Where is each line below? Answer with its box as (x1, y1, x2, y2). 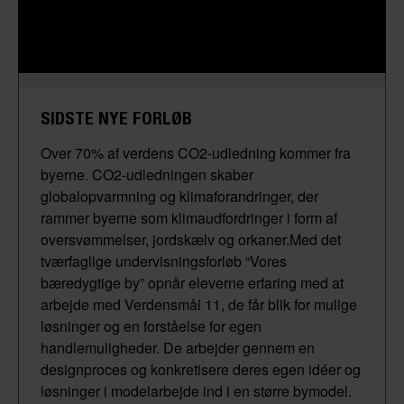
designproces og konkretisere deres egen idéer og (41, 358, 361, 380)
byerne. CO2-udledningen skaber (41, 163, 253, 185)
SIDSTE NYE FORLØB (41, 106, 192, 128)
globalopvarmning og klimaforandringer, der (41, 185, 318, 207)
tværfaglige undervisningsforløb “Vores (41, 250, 287, 271)
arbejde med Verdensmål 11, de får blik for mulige (41, 293, 357, 315)
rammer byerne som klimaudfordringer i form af (41, 207, 337, 228)
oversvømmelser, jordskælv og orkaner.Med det (41, 228, 341, 250)
